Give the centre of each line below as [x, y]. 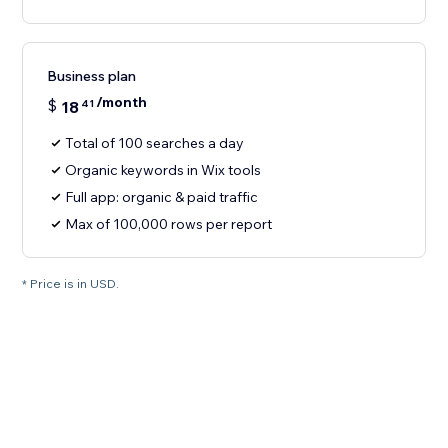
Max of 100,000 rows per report [169, 224]
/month [122, 102]
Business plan [92, 76]
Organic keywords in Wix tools [163, 170]
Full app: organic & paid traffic [162, 197]
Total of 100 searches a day [155, 143]
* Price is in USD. [71, 284]
